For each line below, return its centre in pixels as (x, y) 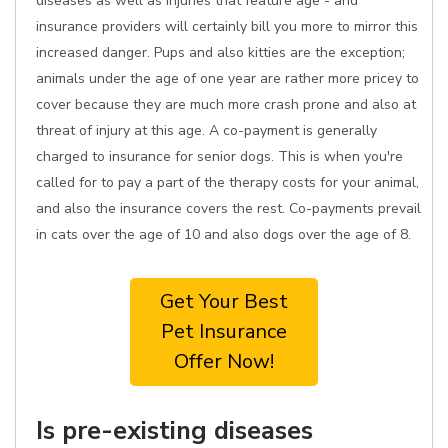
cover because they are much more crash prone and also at (226, 104)
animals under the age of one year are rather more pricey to (227, 78)
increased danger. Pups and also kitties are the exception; (220, 52)
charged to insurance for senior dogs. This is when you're (219, 156)
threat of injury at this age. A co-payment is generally (206, 130)
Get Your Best (224, 301)
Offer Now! (224, 361)
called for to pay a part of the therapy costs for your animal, (227, 182)
